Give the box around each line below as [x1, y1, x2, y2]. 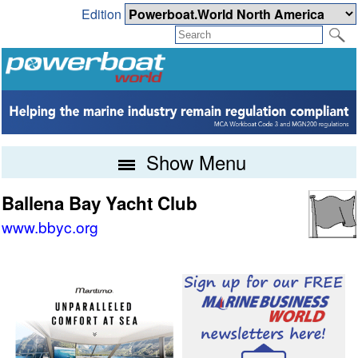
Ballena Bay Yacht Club [2, 190, 198, 217]
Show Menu [140, 148, 246, 177]
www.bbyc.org [2, 216, 99, 238]
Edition [81, 5, 125, 24]
